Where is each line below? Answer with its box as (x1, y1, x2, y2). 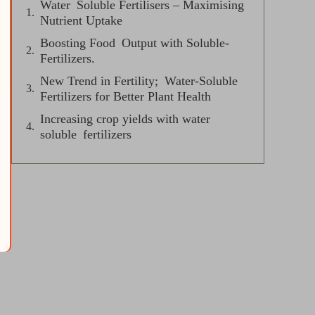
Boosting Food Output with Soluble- (40, 36, 229, 50)
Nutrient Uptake (40, 13, 122, 27)
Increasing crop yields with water (40, 112, 210, 126)
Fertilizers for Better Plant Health (40, 89, 211, 103)
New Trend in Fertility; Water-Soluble (40, 74, 238, 88)
